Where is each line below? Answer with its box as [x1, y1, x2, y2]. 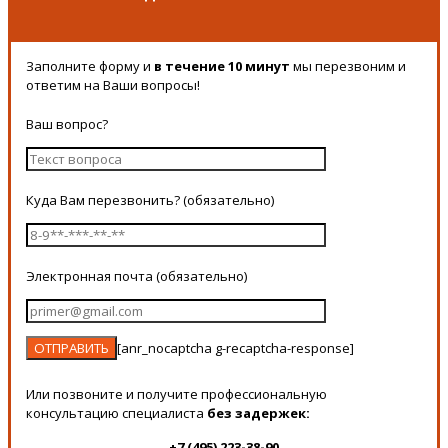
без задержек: [207, 403, 310, 422]
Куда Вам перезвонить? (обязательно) [26, 190, 274, 209]
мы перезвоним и [290, 56, 406, 75]
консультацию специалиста [26, 403, 207, 422]
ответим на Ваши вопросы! [26, 75, 200, 94]
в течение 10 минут [154, 56, 290, 75]
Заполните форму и [26, 56, 154, 75]
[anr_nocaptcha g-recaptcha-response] [117, 338, 354, 357]
